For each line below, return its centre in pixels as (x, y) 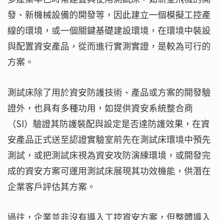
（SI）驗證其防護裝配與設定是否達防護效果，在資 (109, 124)
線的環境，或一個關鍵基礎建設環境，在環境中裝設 (109, 30)
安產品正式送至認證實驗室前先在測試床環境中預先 (109, 139)
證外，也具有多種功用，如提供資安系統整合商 (100, 108)
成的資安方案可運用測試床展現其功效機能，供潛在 (109, 171)
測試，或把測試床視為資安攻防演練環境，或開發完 (109, 155)
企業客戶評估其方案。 (52, 187)
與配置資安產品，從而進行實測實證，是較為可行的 (109, 46)
